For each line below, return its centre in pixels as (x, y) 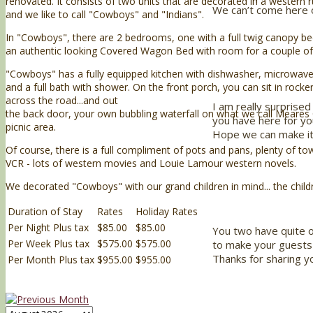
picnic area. (31, 126)
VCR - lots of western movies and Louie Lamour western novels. (151, 163)
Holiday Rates (167, 211)
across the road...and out (62, 100)
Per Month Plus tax (51, 259)
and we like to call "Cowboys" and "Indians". (105, 14)
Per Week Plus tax (49, 243)
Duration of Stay (45, 211)
